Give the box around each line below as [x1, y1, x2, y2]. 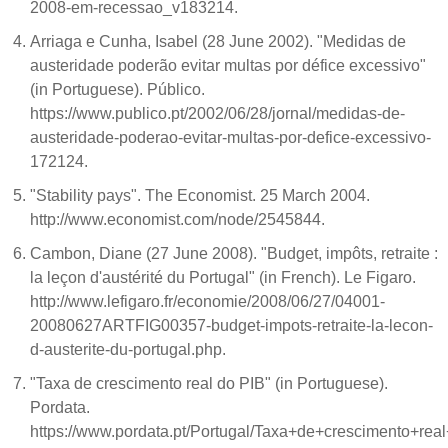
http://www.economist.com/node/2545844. [30, 210, 329, 228]
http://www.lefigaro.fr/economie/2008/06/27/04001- [30, 292, 385, 310]
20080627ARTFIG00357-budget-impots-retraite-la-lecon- [30, 316, 433, 334]
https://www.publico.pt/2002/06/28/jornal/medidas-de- [30, 104, 405, 122]
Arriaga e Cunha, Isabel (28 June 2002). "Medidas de [30, 32, 406, 50]
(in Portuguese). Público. [30, 80, 205, 98]
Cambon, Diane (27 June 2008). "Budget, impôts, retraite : [30, 244, 438, 262]
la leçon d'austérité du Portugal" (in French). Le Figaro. [30, 268, 416, 286]
